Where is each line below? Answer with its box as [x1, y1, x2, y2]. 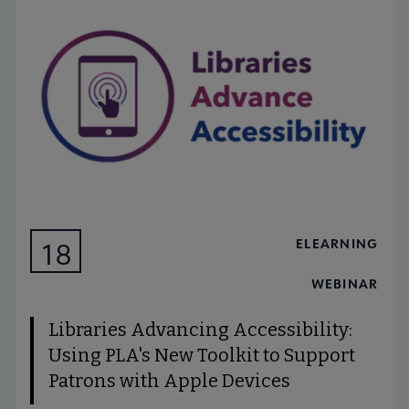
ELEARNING [295, 235, 379, 253]
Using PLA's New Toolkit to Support [48, 344, 356, 367]
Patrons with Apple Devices [48, 370, 291, 393]
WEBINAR [310, 275, 379, 293]
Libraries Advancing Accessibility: [48, 319, 353, 341]
